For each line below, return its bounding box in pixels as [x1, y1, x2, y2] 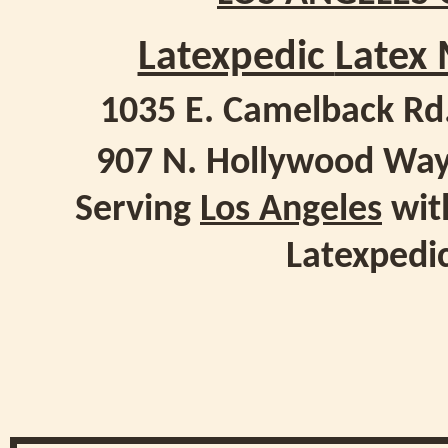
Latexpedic [137, 37, 335, 80]
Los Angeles [200, 191, 382, 230]
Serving [75, 191, 200, 230]
